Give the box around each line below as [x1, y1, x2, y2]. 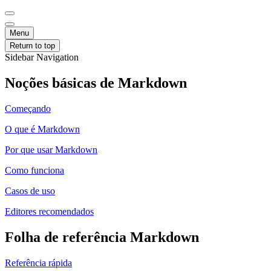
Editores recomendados [5, 206, 94, 217]
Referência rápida [5, 257, 72, 268]
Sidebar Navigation [5, 52, 79, 62]
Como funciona [5, 165, 64, 175]
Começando [5, 103, 51, 114]
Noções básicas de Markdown [5, 74, 187, 91]
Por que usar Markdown [5, 144, 97, 155]
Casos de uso [5, 185, 55, 196]
